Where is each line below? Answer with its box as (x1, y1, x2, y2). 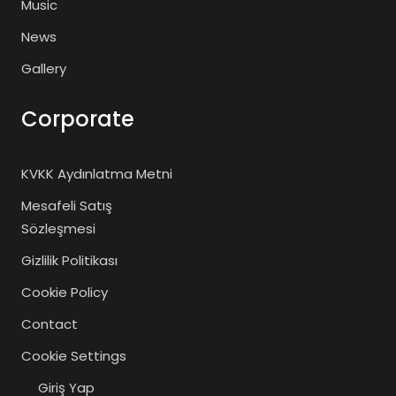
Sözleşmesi (21, 219, 95, 238)
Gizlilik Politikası (21, 251, 118, 270)
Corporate (21, 104, 134, 133)
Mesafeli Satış (21, 196, 112, 215)
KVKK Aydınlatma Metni (21, 164, 172, 183)
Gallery (21, 59, 66, 78)
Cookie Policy (21, 283, 108, 301)
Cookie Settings (21, 346, 126, 365)
